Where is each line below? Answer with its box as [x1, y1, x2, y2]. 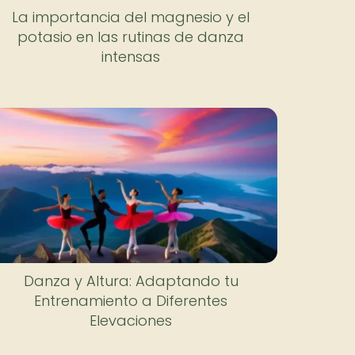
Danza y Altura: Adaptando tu [23, 270, 239, 291]
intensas [101, 46, 161, 67]
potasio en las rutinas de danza [17, 26, 245, 47]
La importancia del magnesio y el [12, 6, 250, 27]
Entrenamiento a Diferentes [34, 290, 228, 311]
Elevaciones [90, 310, 173, 330]
